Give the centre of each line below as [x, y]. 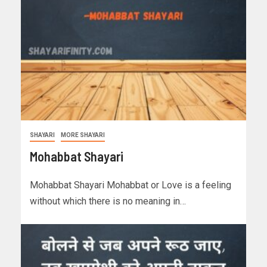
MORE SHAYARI [83, 135]
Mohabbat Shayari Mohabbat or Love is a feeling [131, 185]
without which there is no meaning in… [108, 201]
